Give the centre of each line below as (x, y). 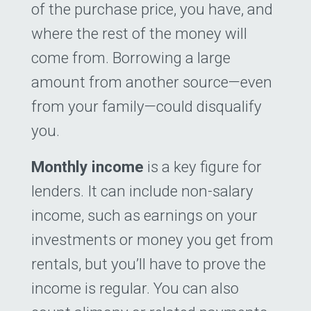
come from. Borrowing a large (131, 58)
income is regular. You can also (135, 288)
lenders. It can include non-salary (142, 191)
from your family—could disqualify (146, 107)
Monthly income (87, 166)
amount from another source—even (152, 82)
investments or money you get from (152, 239)
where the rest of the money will (139, 34)
